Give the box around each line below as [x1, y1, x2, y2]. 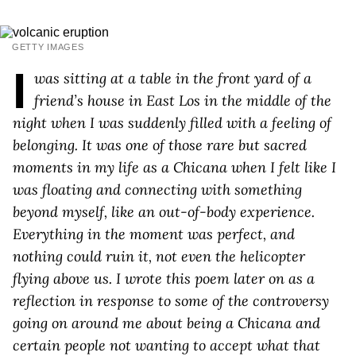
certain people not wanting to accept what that [13, 336, 320, 354]
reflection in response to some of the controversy [13, 292, 329, 310]
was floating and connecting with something [13, 180, 302, 199]
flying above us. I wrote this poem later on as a [13, 269, 315, 288]
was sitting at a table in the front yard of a [34, 69, 311, 87]
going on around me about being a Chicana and [13, 314, 320, 332]
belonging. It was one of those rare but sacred [13, 136, 307, 154]
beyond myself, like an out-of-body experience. [13, 203, 315, 221]
